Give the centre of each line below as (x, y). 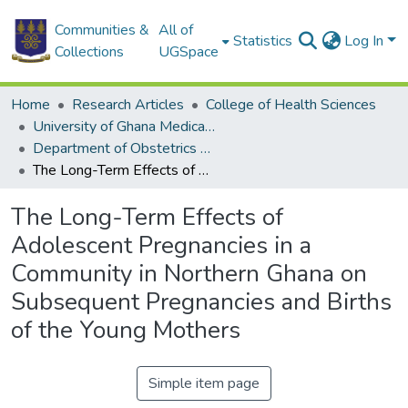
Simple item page (204, 383)
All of (176, 30)
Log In (366, 41)
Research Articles (128, 105)
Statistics (263, 41)
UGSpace (189, 52)
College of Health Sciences (291, 105)
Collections (89, 52)
